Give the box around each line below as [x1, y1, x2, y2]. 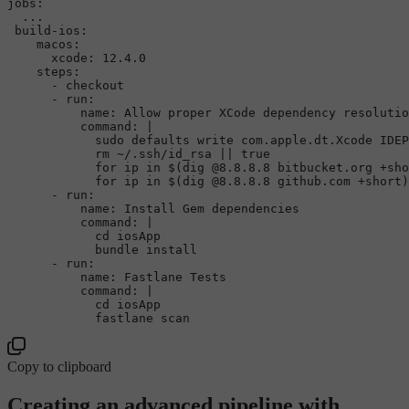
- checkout [7, 78, 124, 92]
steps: [7, 64, 80, 79]
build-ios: [7, 23, 88, 37]
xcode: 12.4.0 [7, 50, 146, 65]
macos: [7, 37, 80, 51]
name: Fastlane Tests [7, 269, 226, 284]
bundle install [7, 242, 197, 257]
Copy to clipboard [7, 358, 111, 374]
